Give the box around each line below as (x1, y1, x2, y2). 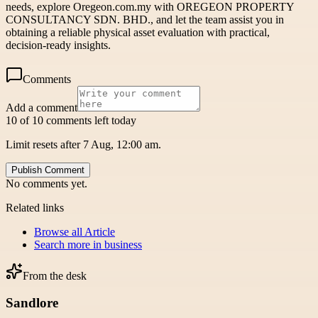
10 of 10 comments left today (6, 114, 136, 126)
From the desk (23, 269, 87, 282)
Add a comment (6, 101, 77, 114)
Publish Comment (11, 164, 84, 175)
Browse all (34, 225, 84, 238)
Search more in (34, 238, 104, 251)
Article (84, 225, 115, 238)
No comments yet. (6, 177, 87, 190)
